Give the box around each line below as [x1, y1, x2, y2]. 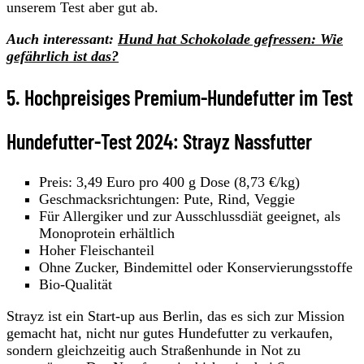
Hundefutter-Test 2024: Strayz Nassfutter [6, 128, 312, 154]
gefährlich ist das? [6, 47, 119, 64]
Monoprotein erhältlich [39, 224, 175, 241]
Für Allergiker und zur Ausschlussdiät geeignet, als [39, 207, 340, 224]
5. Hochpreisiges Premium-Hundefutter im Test [6, 84, 353, 110]
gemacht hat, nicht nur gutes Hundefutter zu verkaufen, [6, 324, 333, 341]
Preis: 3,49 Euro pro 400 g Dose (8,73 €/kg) [39, 173, 300, 190]
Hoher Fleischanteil [39, 241, 154, 258]
